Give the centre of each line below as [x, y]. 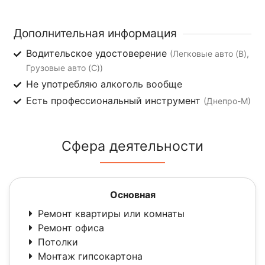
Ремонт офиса [71, 228]
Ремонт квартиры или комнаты [111, 214]
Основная [132, 195]
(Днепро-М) [227, 101]
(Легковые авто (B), [209, 54]
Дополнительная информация [95, 33]
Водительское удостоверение [98, 54]
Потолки [58, 242]
